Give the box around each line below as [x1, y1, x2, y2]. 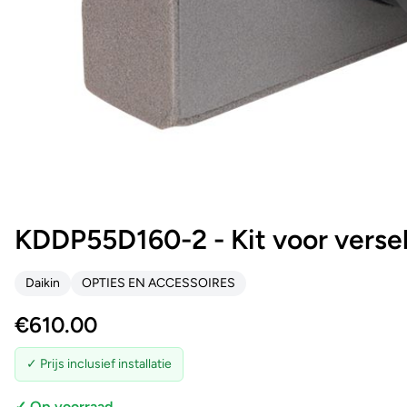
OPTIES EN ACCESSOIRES [82, 275, 235, 292]
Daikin [25, 275, 60, 292]
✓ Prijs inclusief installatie [26, 356, 172, 372]
